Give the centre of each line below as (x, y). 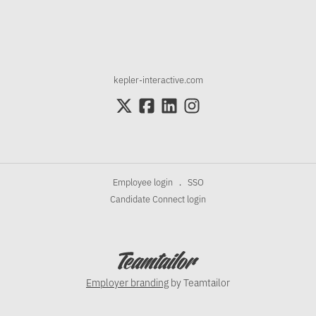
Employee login (142, 182)
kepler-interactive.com (158, 79)
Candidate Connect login (158, 199)
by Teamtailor (199, 282)
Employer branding (127, 282)
